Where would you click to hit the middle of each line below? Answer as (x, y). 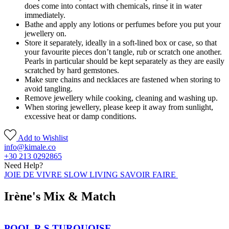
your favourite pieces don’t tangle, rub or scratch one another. (123, 52)
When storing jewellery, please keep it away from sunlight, (119, 107)
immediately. (45, 15)
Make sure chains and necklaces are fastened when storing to (122, 79)
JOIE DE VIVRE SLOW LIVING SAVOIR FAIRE (91, 174)
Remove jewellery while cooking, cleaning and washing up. (121, 98)
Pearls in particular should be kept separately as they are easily (124, 61)
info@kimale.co (30, 147)
